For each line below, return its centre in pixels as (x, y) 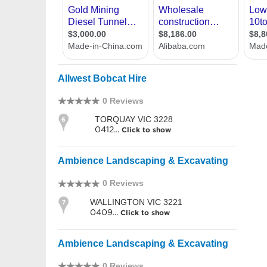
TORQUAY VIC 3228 (134, 119)
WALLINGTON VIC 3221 (136, 202)
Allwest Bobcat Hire (102, 78)
